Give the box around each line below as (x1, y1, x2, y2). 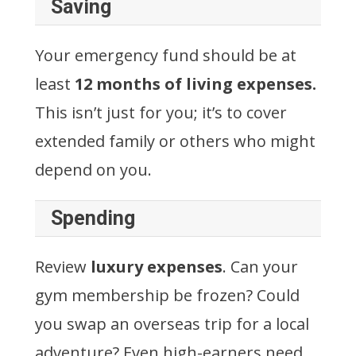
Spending (51, 206, 135, 230)
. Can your (222, 255, 298, 277)
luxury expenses (91, 255, 222, 277)
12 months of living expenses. (75, 72, 316, 95)
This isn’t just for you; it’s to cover (35, 101, 287, 123)
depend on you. (35, 158, 152, 180)
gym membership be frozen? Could (35, 284, 300, 306)
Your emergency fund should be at (35, 44, 296, 66)
